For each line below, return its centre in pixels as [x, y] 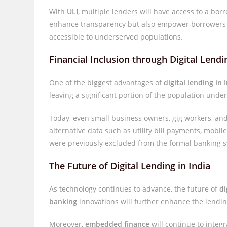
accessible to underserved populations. [116, 37]
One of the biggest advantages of [107, 82]
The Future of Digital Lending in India [130, 166]
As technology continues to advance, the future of [135, 189]
